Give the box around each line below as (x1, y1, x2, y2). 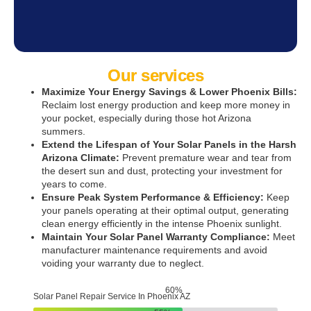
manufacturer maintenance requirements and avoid (42, 244, 267, 255)
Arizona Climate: (42, 152, 119, 163)
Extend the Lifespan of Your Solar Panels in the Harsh (42, 139, 296, 150)
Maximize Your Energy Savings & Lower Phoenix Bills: (42, 86, 297, 97)
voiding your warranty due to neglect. (42, 258, 204, 269)
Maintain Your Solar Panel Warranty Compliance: (42, 231, 270, 242)
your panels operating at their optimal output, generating (42, 205, 289, 216)
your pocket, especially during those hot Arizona (42, 112, 251, 124)
